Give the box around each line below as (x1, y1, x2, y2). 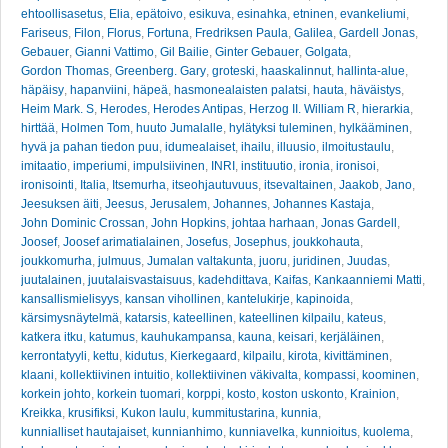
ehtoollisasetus (21, 7, 103, 21)
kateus (347, 311, 383, 325)
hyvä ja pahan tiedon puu (21, 140, 159, 154)
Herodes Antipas (153, 102, 243, 116)
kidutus (125, 349, 164, 363)
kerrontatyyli (21, 349, 87, 363)
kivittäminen (324, 349, 389, 363)
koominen (362, 368, 416, 382)
